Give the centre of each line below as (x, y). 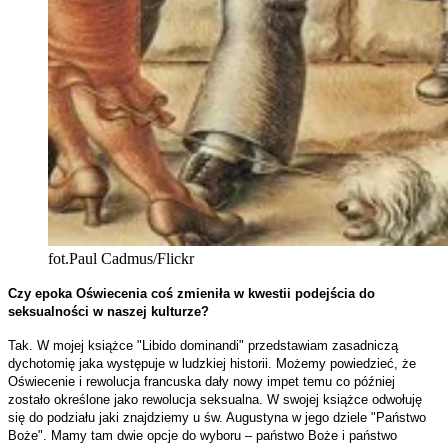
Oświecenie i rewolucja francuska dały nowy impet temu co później (201, 382)
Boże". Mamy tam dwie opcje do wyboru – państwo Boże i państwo (202, 436)
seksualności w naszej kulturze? (108, 312)
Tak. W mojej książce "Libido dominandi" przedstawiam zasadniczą (203, 346)
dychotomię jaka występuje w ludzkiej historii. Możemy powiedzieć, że (212, 364)
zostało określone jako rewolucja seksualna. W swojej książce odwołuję (215, 400)
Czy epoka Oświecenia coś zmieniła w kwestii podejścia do (191, 294)
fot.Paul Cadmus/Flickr (121, 259)
